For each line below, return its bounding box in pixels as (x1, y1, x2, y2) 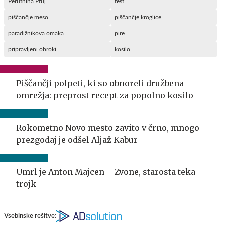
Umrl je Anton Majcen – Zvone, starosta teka (16, 167, 195, 177)
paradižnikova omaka (8, 30, 64, 37)
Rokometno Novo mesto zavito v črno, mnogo (16, 123, 199, 133)
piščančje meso (8, 14, 48, 21)
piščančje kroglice (115, 14, 161, 21)
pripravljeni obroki (8, 46, 56, 53)
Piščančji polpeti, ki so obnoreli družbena (16, 78, 184, 89)
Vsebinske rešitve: (4, 213, 56, 220)
